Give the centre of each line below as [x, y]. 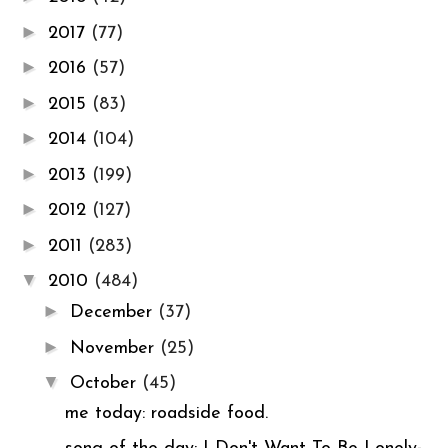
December [113, 313]
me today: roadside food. [166, 414]
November [114, 348]
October [105, 384]
